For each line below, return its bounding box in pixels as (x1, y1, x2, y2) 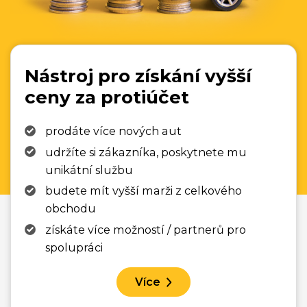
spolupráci (45, 241, 103, 255)
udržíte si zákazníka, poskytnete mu (45, 145, 247, 159)
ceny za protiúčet (25, 86, 189, 108)
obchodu (45, 201, 96, 216)
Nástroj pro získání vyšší (25, 64, 251, 87)
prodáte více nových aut (45, 123, 182, 138)
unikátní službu (45, 162, 133, 177)
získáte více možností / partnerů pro (45, 223, 246, 237)
